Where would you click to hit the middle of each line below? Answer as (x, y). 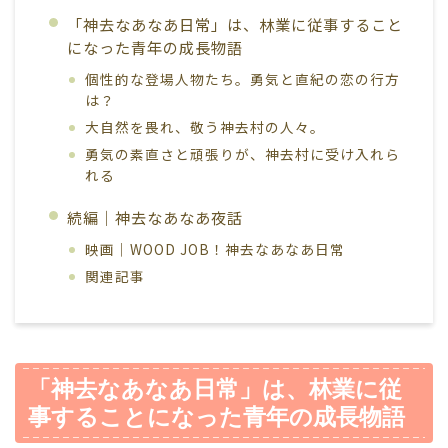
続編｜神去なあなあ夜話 (155, 216)
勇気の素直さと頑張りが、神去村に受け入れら (243, 153)
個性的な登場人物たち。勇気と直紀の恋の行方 (243, 78)
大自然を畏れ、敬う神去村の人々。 (205, 126)
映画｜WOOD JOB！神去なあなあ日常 (215, 248)
